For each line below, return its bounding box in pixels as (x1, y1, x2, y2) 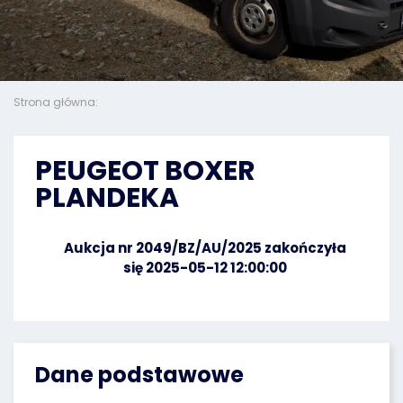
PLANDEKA (35, 179, 179, 217)
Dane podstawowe (35, 360, 244, 390)
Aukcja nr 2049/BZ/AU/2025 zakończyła (64, 238, 346, 257)
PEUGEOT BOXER (35, 152, 255, 190)
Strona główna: (13, 94, 101, 110)
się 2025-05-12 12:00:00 (123, 258, 287, 277)
